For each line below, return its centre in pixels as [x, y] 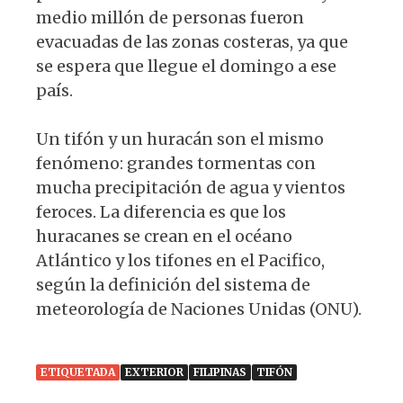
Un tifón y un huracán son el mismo [180, 139]
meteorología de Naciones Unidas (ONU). [199, 309]
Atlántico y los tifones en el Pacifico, [180, 261]
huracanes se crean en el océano [164, 237]
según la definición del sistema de [173, 285]
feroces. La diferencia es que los [161, 212]
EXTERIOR [154, 372]
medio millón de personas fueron [170, 18]
